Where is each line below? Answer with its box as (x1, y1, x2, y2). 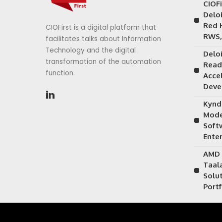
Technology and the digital (46, 45, 136, 55)
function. (46, 68, 75, 78)
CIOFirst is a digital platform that (46, 22, 156, 32)
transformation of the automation (46, 56, 161, 66)
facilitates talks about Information (46, 34, 161, 44)
